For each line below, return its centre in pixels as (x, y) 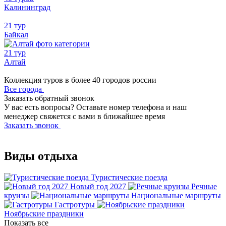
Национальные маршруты (176, 195)
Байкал (16, 34)
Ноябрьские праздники (44, 213)
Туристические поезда (129, 177)
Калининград (27, 7)
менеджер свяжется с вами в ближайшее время (84, 116)
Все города (24, 89)
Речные (204, 186)
